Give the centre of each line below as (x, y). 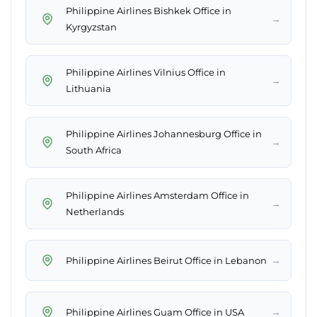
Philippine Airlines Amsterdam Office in (157, 196)
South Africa (94, 150)
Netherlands (95, 212)
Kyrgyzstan (91, 27)
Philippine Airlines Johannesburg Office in (164, 134)
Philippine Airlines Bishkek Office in (149, 11)
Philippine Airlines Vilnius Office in (146, 73)
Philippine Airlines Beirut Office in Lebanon (166, 260)
